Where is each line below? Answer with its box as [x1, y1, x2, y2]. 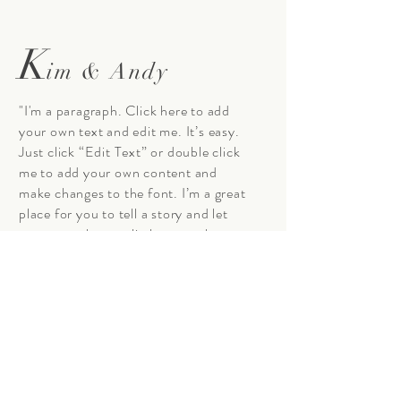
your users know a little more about [19, 224, 235, 244]
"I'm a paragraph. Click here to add [19, 100, 231, 121]
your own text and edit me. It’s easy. [19, 121, 240, 141]
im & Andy [46, 57, 169, 85]
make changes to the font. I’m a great [19, 183, 246, 203]
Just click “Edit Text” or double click [19, 141, 241, 162]
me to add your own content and [19, 162, 218, 183]
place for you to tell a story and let [19, 203, 228, 224]
